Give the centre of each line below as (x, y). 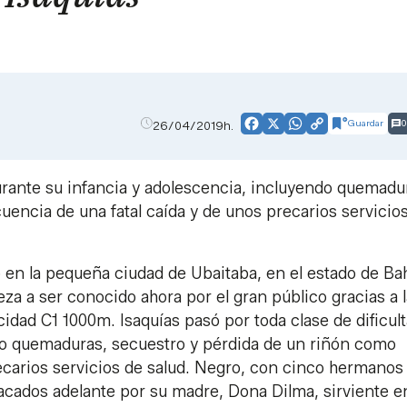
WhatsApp (329, 129)
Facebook (284, 129)
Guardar (366, 123)
